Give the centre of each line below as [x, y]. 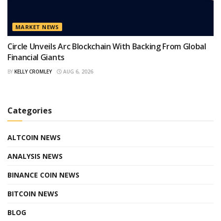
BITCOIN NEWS [33, 193]
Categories [30, 110]
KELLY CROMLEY [33, 71]
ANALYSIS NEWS [35, 156]
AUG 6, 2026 [77, 71]
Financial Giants [36, 57]
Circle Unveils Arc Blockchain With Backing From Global [107, 46]
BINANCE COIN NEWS [43, 175]
